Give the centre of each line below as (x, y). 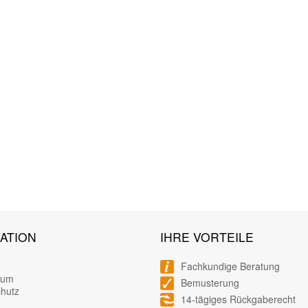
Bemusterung (210, 283)
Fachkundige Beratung (230, 266)
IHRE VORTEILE (207, 236)
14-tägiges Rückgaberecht (238, 299)
